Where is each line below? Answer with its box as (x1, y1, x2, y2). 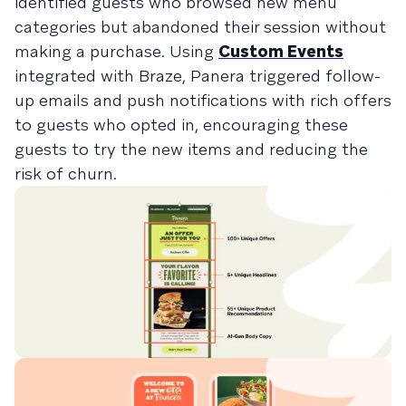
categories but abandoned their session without (14, 16, 386, 37)
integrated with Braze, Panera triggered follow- (14, 65, 381, 86)
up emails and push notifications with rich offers (14, 90, 391, 111)
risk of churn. (14, 163, 117, 184)
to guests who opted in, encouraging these (14, 114, 348, 135)
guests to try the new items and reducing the (14, 139, 368, 159)
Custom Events (218, 41, 343, 62)
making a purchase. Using (14, 41, 218, 62)
